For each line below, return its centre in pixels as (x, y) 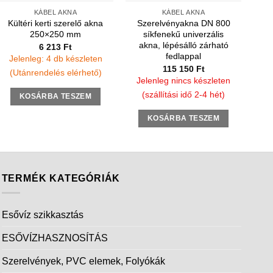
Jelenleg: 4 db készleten (55, 59)
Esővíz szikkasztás (42, 215)
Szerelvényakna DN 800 (183, 23)
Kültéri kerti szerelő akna (55, 23)
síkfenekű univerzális (183, 34)
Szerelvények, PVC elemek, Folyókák (83, 261)
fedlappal (183, 56)
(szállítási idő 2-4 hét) (183, 95)
